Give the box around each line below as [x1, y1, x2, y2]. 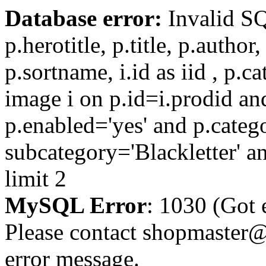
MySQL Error [5, 192, 147, 218]
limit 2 [5, 166, 66, 191]
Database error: [5, 5, 162, 31]
